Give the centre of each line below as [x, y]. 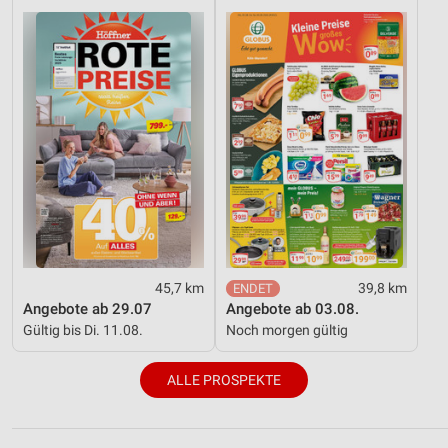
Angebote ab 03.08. [292, 308]
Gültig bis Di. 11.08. [83, 329]
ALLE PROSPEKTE [224, 379]
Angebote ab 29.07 [87, 308]
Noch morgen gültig [287, 329]
